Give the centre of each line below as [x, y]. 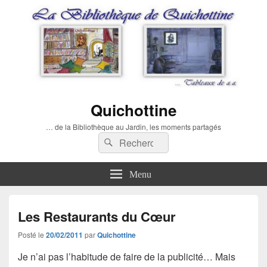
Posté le [32, 234]
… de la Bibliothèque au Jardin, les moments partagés [133, 126]
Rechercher [140, 140]
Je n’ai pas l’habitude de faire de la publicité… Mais [127, 256]
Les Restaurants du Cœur [97, 216]
